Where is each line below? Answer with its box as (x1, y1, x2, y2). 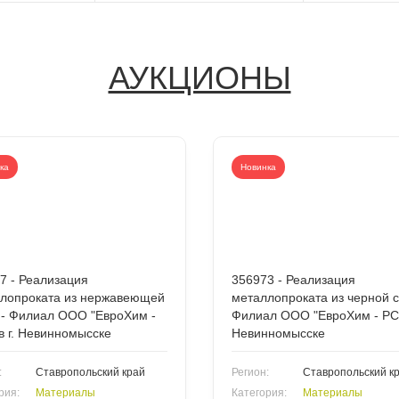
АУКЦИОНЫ (108, 59, 291, 96)
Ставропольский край (36, 365, 145, 379)
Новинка (240, 161, 276, 172)
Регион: (232, 365, 269, 379)
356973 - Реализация (232, 272, 355, 287)
